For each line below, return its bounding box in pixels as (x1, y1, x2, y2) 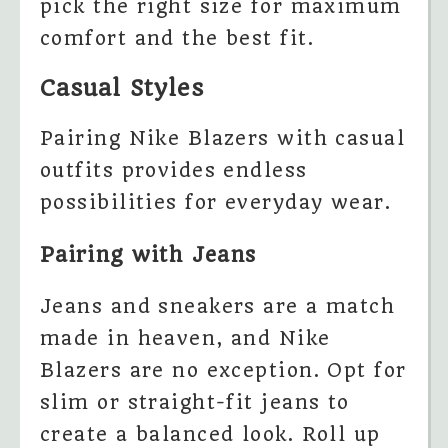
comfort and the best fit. (40, 27, 315, 51)
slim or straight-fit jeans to (40, 390, 350, 414)
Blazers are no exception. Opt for (40, 358, 407, 382)
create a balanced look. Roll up (40, 422, 381, 446)
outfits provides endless (40, 158, 308, 182)
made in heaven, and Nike (40, 326, 331, 350)
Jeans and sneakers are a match (40, 294, 396, 318)
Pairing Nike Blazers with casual (40, 126, 406, 150)
